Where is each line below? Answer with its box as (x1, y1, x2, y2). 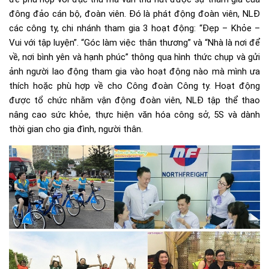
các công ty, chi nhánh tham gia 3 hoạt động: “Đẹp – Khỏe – (9, 23, 260, 34)
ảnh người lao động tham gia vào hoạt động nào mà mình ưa (9, 66, 260, 77)
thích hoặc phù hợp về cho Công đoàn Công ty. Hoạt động (9, 80, 260, 92)
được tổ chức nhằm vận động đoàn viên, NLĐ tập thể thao (9, 95, 260, 106)
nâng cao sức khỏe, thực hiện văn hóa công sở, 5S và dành (9, 109, 260, 121)
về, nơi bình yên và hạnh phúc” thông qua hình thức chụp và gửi (9, 52, 260, 63)
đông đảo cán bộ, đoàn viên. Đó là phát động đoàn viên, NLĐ (9, 8, 260, 20)
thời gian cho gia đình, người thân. (9, 124, 143, 135)
